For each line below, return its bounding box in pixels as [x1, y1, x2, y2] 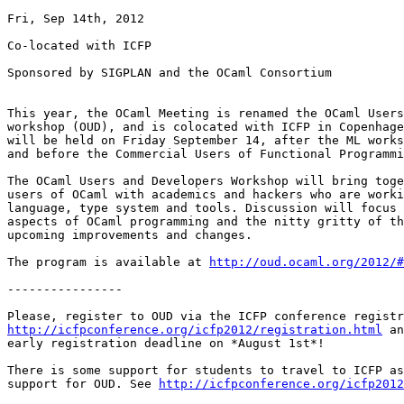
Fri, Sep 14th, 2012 [7, 12, 144, 26]
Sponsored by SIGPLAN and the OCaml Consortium [7, 66, 332, 80]
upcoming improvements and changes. [7, 228, 252, 243]
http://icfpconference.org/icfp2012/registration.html [7, 323, 382, 337]
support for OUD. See [7, 377, 159, 391]
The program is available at [7, 255, 209, 270]
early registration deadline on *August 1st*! [7, 336, 325, 351]
